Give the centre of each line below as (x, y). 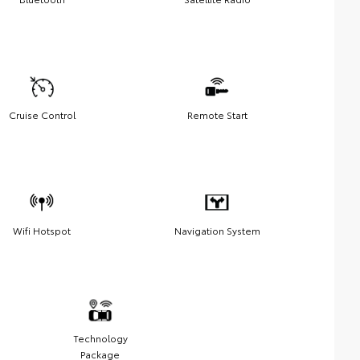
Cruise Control (42, 114)
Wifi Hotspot (42, 230)
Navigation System (217, 230)
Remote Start (217, 114)
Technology (100, 337)
